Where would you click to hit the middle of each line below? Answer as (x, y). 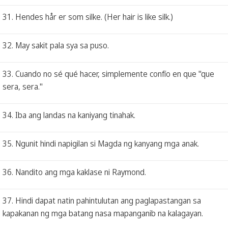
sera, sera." (23, 86)
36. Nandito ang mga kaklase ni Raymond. (74, 172)
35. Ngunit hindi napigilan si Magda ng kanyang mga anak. (101, 143)
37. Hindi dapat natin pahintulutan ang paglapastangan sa (102, 200)
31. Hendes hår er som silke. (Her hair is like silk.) (88, 17)
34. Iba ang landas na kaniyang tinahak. (69, 115)
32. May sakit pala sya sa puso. (56, 45)
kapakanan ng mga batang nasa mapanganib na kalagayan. (103, 213)
